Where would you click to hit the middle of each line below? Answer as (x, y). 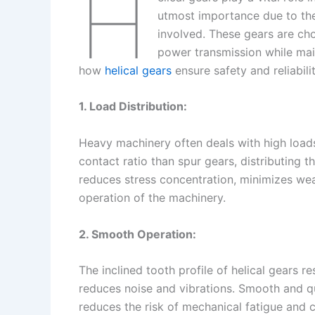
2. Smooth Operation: (137, 234)
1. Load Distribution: (133, 107)
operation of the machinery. (152, 197)
